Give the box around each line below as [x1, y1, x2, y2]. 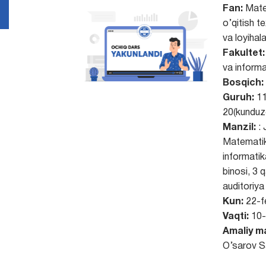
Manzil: [222, 123, 256, 132]
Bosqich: [222, 79, 264, 87]
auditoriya [222, 183, 264, 191]
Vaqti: [222, 213, 249, 221]
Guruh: [222, 94, 254, 102]
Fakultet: [222, 49, 265, 58]
